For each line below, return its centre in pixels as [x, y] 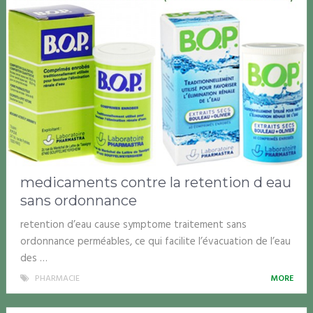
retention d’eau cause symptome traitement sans [133, 225]
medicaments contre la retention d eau [155, 182]
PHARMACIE [57, 278]
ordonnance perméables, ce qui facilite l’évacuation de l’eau [155, 241]
